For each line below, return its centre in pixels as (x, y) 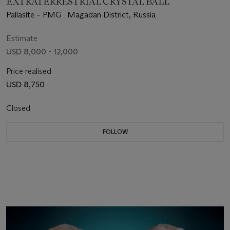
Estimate (22, 38)
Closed (19, 108)
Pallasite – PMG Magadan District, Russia (111, 14)
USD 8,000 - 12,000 (42, 51)
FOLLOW (115, 131)
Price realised (29, 71)
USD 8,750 (25, 84)
